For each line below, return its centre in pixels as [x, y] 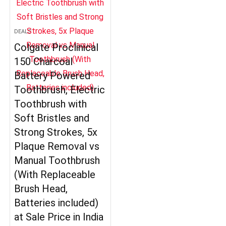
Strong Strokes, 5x [56, 132]
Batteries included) [56, 203]
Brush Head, [41, 189]
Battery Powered [52, 76]
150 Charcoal [44, 62]
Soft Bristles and [52, 118]
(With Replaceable [55, 175]
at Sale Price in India [59, 217]
